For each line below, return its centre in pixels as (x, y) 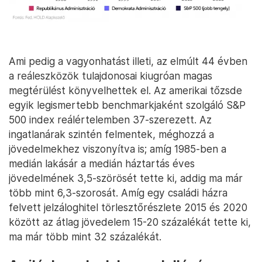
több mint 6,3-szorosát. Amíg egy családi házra (118, 192)
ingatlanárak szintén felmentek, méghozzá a (111, 134)
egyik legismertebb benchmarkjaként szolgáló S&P (127, 105)
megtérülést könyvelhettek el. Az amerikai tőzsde (125, 90)
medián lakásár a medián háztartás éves (102, 163)
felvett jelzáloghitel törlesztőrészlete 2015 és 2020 (128, 207)
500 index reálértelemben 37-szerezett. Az (110, 119)
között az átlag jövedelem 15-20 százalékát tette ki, (130, 222)
